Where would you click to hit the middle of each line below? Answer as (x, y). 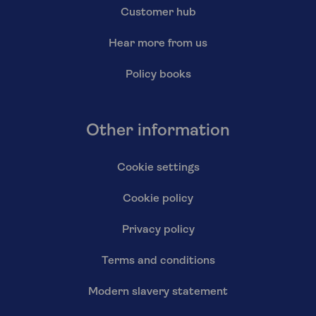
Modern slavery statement (158, 292)
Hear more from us (158, 43)
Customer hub (158, 12)
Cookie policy (158, 199)
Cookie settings (158, 168)
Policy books (158, 74)
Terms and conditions (158, 261)
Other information (158, 131)
